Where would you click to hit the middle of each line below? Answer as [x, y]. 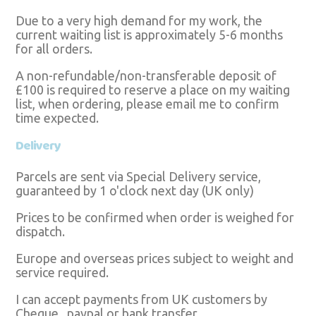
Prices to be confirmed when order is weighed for [155, 217]
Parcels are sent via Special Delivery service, [139, 176]
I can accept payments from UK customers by [142, 299]
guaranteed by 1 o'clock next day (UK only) [135, 190]
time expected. [57, 118]
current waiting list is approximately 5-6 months [150, 35]
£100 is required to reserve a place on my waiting [153, 90]
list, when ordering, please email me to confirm [148, 104]
